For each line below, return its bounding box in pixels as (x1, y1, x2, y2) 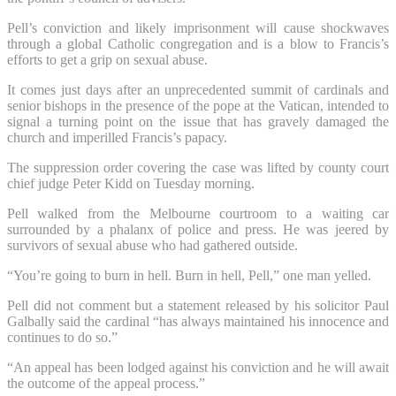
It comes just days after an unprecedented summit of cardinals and (7, 81, 389, 97)
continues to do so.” (7, 329, 118, 345)
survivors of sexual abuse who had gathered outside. (7, 237, 298, 253)
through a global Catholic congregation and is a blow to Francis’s (7, 35, 389, 51)
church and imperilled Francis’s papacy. (7, 129, 227, 145)
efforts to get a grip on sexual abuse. (7, 51, 208, 67)
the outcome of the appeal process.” (7, 375, 205, 391)
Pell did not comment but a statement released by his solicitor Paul (7, 297, 389, 313)
